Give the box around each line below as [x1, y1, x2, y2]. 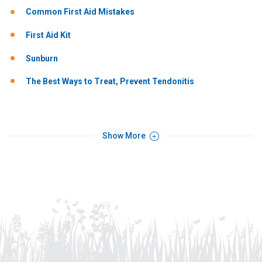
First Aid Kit [26, 30, 71, 40]
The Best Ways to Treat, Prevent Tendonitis [26, 77, 194, 87]
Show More [102, 130, 148, 140]
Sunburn [26, 53, 58, 63]
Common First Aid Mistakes [26, 7, 135, 17]
